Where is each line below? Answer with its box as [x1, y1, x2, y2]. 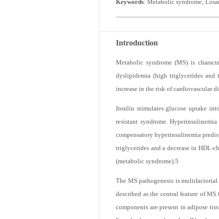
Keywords [116, 11, 144, 18]
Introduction [116, 52, 158, 60]
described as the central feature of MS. [116, 208, 218, 216]
